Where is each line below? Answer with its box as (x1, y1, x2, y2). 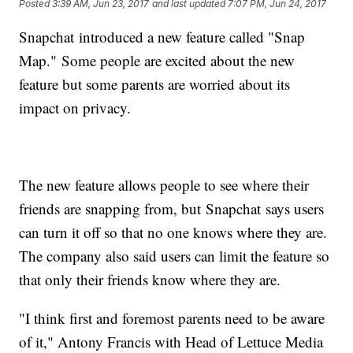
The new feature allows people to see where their (19, 175, 310, 195)
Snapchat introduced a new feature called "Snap (19, 27, 306, 47)
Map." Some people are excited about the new (19, 50, 295, 71)
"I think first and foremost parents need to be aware (19, 308, 325, 329)
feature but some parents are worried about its (19, 74, 291, 95)
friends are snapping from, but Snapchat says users (19, 199, 325, 219)
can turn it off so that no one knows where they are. (19, 222, 328, 243)
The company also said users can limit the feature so (19, 246, 330, 266)
